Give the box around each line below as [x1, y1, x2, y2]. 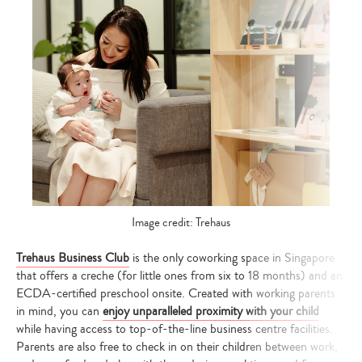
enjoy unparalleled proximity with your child [103, 301, 319, 320]
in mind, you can [16, 301, 103, 320]
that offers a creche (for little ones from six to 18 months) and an [16, 266, 343, 284]
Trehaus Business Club [16, 248, 129, 267]
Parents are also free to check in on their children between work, [16, 337, 338, 356]
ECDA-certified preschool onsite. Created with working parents [16, 284, 335, 302]
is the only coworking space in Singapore [129, 248, 335, 267]
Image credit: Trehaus [132, 214, 230, 232]
